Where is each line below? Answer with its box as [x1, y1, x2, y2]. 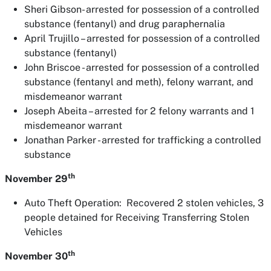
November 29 [5, 173, 68, 184]
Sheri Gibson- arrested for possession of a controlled [24, 4, 260, 15]
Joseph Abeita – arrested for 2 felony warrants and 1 [24, 105, 255, 117]
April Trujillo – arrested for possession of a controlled [24, 33, 260, 44]
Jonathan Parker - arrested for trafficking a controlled [24, 134, 261, 146]
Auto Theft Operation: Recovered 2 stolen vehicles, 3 [24, 197, 264, 209]
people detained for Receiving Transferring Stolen [24, 212, 249, 223]
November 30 [5, 250, 68, 262]
